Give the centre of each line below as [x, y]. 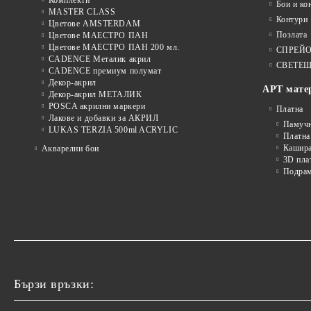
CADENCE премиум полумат [105, 70]
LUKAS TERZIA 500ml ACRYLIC [113, 129]
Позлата [292, 34]
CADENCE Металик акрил [100, 59]
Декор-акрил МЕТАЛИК [95, 94]
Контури [292, 19]
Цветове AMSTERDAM [94, 23]
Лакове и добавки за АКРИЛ [103, 118]
